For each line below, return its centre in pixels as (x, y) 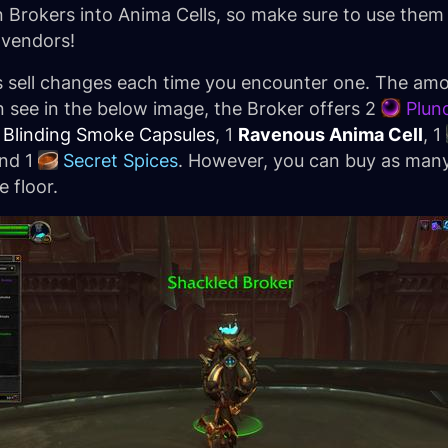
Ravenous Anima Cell (330, 134)
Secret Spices (120, 160)
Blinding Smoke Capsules (109, 134)
